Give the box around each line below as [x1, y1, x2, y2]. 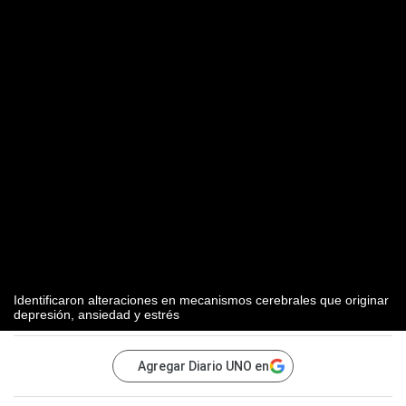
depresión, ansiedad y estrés [14, 307, 179, 323]
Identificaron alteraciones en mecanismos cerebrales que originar [14, 293, 389, 308]
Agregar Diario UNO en [138, 359, 269, 374]
